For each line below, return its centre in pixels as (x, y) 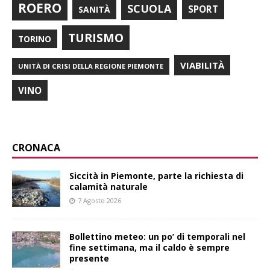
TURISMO (96, 37)
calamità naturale (108, 186)
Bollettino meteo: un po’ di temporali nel (157, 236)
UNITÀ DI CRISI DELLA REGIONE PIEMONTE (91, 66)
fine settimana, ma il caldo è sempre (149, 247)
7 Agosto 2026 (99, 200)
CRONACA (36, 147)
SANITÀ (94, 9)
